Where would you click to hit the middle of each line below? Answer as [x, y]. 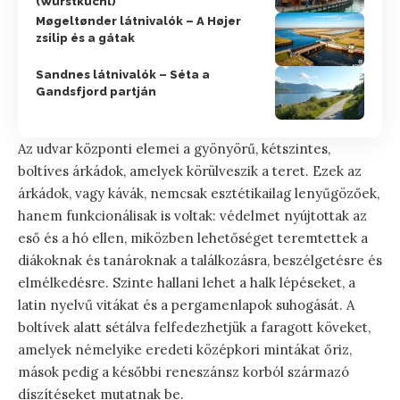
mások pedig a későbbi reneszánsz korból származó [183, 371]
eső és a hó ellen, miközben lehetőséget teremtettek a [193, 237]
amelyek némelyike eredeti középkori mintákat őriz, [185, 349]
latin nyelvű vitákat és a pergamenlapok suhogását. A [186, 304]
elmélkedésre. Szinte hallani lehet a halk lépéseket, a [187, 282]
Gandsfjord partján [96, 91]
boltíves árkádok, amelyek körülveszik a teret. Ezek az [190, 171]
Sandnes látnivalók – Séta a [123, 74]
